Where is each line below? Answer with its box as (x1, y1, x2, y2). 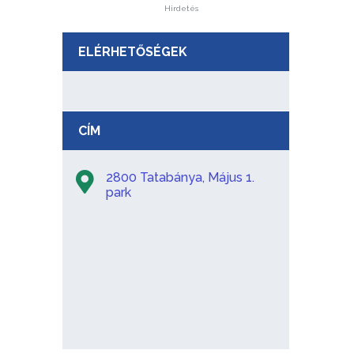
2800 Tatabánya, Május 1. (105, 169, 254, 185)
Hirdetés (164, 3, 198, 13)
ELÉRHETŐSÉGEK (77, 43, 187, 59)
